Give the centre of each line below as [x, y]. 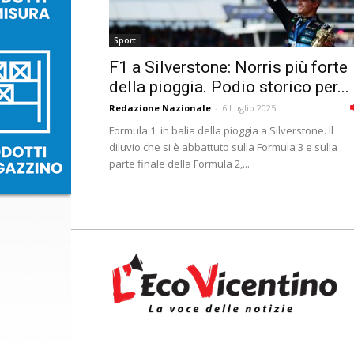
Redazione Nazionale [160, 108]
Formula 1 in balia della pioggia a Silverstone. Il [221, 130]
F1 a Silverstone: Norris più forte [228, 67]
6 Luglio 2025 [249, 108]
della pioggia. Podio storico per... [229, 87]
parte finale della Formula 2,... [179, 164]
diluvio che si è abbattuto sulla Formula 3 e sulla [223, 147]
